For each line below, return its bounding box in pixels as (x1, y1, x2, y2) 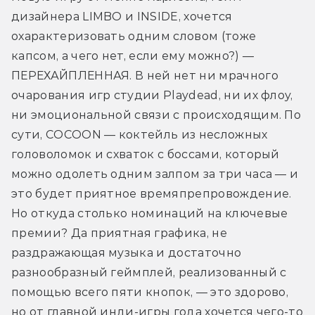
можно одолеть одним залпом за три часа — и (11, 167, 299, 181)
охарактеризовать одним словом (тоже (11, 29, 257, 43)
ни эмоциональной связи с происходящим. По (11, 108, 302, 122)
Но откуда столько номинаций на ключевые (11, 206, 288, 220)
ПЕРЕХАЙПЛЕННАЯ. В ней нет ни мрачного (11, 68, 278, 82)
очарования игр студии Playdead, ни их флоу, (11, 88, 293, 102)
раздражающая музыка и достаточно (11, 245, 242, 259)
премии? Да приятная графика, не (11, 226, 227, 240)
